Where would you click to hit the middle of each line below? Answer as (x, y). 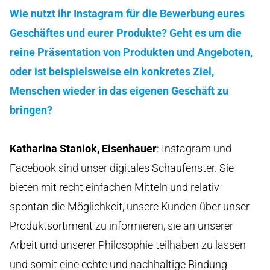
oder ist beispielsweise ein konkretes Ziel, (112, 71)
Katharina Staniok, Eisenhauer (83, 148)
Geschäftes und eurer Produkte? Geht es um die (126, 33)
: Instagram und (194, 148)
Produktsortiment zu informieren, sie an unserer (121, 225)
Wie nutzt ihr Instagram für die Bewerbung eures (127, 13)
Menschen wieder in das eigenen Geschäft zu (119, 90)
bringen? (31, 110)
